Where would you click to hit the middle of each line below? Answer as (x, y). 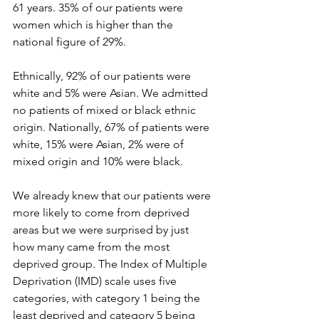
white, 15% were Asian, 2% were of (100, 144)
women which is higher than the (94, 25)
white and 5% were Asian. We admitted (112, 93)
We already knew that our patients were (113, 195)
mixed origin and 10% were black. (98, 161)
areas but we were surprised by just (102, 230)
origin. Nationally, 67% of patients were (113, 127)
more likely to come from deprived (103, 213)
